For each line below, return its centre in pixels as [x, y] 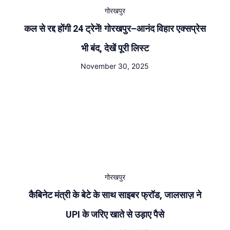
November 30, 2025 [115, 66]
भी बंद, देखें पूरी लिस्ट [115, 48]
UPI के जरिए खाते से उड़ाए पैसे [115, 214]
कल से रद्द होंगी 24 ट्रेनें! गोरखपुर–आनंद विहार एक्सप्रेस [115, 28]
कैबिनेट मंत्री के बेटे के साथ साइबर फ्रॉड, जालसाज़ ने [115, 195]
